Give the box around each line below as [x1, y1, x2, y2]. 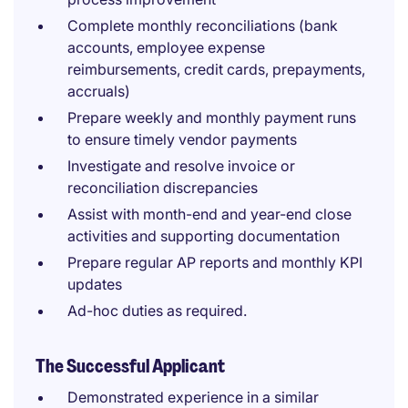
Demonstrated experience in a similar [67, 388, 319, 406]
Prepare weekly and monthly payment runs [67, 108, 356, 127]
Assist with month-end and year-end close [67, 205, 352, 223]
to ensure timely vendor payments [67, 130, 297, 148]
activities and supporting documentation [67, 227, 340, 245]
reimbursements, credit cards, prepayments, [67, 60, 365, 78]
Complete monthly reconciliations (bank [67, 16, 338, 35]
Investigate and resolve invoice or [67, 157, 295, 175]
